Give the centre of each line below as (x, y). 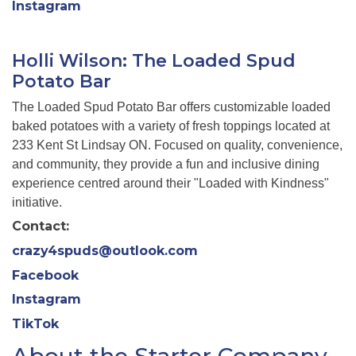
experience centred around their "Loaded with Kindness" (170, 183)
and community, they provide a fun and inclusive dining (166, 164)
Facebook (45, 275)
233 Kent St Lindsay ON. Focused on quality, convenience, (177, 145)
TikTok (35, 324)
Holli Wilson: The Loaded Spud (154, 61)
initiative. (37, 202)
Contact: (41, 226)
